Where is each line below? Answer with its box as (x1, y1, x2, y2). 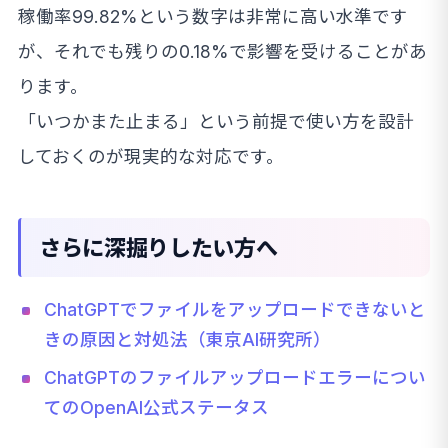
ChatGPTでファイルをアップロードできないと (44, 299, 426, 321)
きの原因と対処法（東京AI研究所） (44, 329, 331, 351)
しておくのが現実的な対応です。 (18, 146, 284, 168)
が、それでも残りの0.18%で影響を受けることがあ (18, 41, 427, 63)
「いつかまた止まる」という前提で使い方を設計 (18, 111, 414, 133)
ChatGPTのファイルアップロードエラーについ (44, 367, 426, 389)
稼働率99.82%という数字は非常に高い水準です (18, 6, 408, 28)
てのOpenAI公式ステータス (44, 397, 269, 419)
